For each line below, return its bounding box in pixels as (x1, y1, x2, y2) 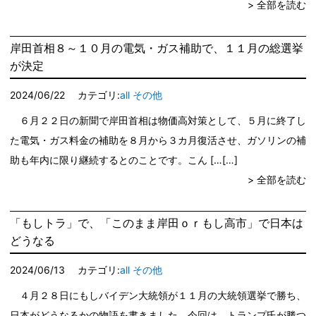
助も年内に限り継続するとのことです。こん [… (10, 154, 222, 166)
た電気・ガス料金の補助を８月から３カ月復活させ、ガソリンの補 (10, 134, 306, 147)
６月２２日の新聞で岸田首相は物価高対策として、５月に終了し (10, 114, 306, 127)
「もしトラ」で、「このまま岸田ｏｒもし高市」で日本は (10, 216, 303, 231)
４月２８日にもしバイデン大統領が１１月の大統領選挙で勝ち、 (10, 289, 306, 302)
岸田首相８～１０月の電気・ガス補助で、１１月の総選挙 (10, 41, 303, 56)
